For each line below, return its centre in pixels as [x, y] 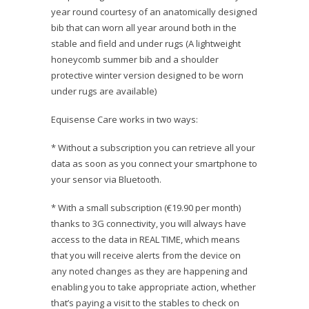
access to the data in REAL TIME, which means [146, 240]
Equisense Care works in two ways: [124, 120]
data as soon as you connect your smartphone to [154, 164]
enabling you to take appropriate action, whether [153, 287]
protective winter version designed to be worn [147, 76]
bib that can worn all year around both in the [144, 28]
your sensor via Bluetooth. [106, 180]
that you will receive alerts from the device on [146, 256]
